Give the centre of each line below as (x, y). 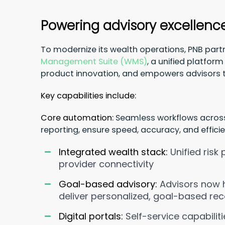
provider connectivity (106, 164)
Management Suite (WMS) (94, 61)
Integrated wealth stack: (113, 152)
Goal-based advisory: (108, 184)
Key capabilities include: (88, 95)
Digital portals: (91, 216)
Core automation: (77, 118)
